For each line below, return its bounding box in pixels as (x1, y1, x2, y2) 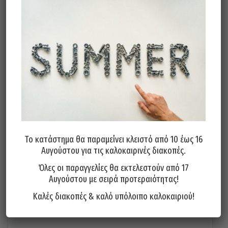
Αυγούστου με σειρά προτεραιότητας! (48, 174, 179, 185)
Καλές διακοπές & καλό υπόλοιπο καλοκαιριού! (33, 191, 194, 202)
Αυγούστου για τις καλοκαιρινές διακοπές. (41, 145, 186, 156)
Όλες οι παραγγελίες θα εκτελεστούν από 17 (38, 162, 189, 174)
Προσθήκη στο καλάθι (76, 22, 144, 31)
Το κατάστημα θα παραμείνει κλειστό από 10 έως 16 (24, 134, 203, 145)
